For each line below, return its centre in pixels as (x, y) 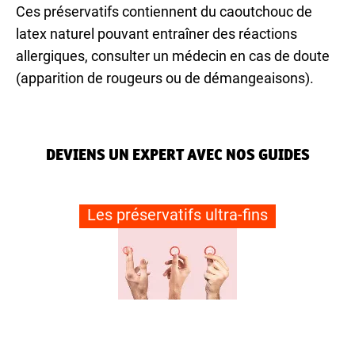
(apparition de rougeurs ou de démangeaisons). (165, 78)
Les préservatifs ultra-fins (177, 215)
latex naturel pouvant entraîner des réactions (157, 34)
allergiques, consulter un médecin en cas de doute (173, 56)
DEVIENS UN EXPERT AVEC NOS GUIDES (177, 155)
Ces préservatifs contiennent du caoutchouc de (164, 12)
